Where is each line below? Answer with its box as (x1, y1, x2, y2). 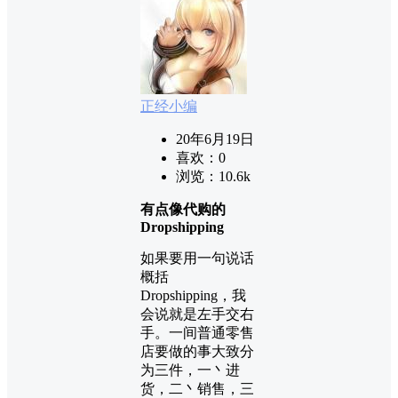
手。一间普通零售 (140, 325, 254, 341)
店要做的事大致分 (140, 344, 254, 360)
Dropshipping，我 (140, 288, 246, 304)
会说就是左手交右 (140, 306, 254, 322)
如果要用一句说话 (140, 251, 254, 267)
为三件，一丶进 (140, 362, 240, 378)
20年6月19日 (176, 131, 254, 147)
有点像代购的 (140, 202, 226, 218)
